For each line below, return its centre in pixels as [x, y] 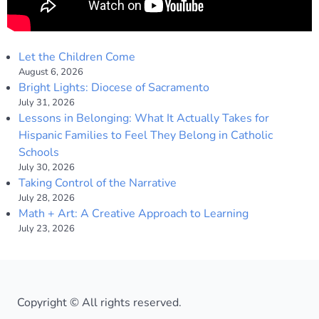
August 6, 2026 [51, 72]
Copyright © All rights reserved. [99, 302]
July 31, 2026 [47, 102]
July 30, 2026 [47, 167]
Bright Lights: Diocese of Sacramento [114, 87]
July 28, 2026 [47, 198]
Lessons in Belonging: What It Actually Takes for [144, 118]
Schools [39, 152]
